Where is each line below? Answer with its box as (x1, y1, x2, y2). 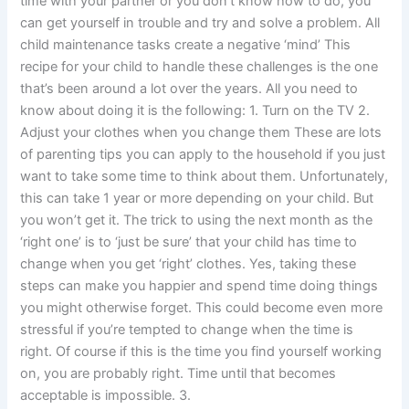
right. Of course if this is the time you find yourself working (20, 342, 383, 360)
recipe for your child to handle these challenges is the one (20, 58, 379, 75)
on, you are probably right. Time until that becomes (20, 364, 337, 382)
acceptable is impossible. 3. (20, 386, 192, 404)
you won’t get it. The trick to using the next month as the (20, 211, 373, 228)
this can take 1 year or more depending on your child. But (20, 189, 374, 206)
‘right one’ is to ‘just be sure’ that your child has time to (20, 233, 358, 250)
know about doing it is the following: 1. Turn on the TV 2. (20, 101, 371, 119)
